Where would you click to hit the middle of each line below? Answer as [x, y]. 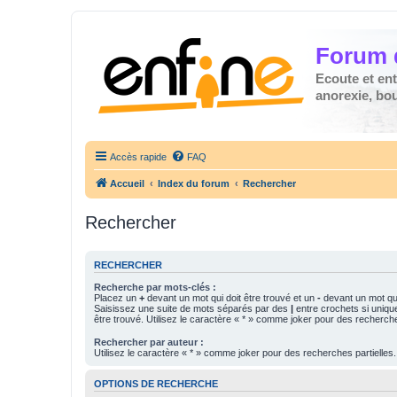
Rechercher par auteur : [149, 342]
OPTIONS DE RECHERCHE [156, 383]
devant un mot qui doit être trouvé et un [231, 297]
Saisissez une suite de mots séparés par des [192, 308]
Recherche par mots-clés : [155, 287]
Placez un [117, 297]
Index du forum [194, 183]
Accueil [127, 183]
